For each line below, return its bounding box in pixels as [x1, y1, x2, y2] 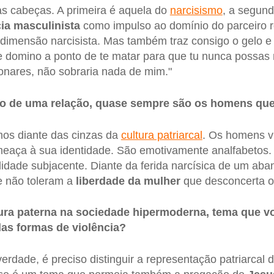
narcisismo [169, 4, 223, 17]
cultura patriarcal [120, 128, 202, 141]
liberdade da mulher [75, 174, 180, 187]
